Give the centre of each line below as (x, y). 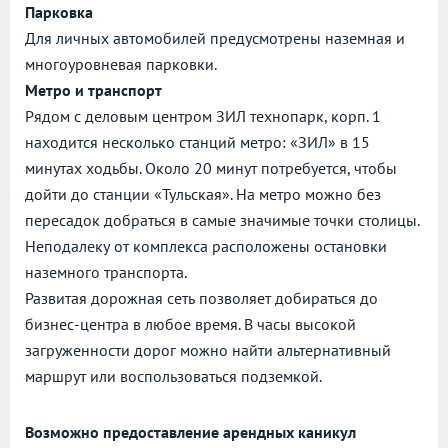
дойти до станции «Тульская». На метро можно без (203, 194)
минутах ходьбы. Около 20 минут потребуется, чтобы (211, 168)
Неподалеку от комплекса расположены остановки (206, 246)
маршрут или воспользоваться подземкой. (173, 376)
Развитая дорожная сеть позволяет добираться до (201, 298)
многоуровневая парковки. (121, 64)
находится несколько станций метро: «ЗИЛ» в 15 (197, 142)
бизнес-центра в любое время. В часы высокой (190, 324)
